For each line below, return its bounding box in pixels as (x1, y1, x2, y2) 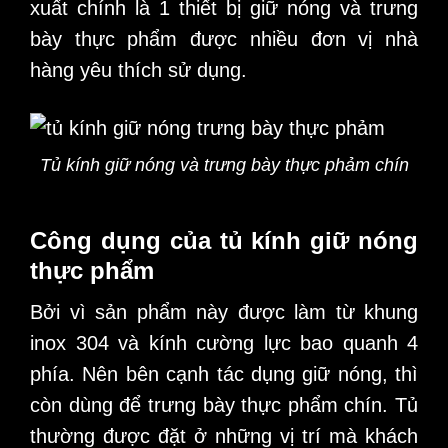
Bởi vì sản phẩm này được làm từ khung (30, 301, 418, 324)
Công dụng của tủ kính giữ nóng (30, 227, 418, 254)
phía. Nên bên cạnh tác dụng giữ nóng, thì (30, 363, 418, 386)
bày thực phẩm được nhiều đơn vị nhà (30, 28, 418, 51)
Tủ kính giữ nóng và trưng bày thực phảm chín (39, 155, 409, 176)
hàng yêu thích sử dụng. (30, 59, 247, 82)
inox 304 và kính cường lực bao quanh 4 (30, 332, 418, 355)
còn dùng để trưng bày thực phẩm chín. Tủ (30, 394, 418, 417)
